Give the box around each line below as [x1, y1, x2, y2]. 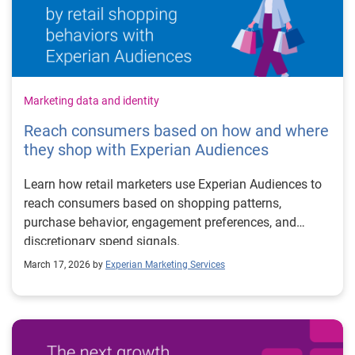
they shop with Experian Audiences [24, 140, 269, 159]
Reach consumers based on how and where [24, 121, 329, 140]
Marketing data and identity [24, 94, 159, 107]
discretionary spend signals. [24, 234, 180, 249]
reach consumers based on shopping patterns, [24, 196, 281, 211]
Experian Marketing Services [105, 259, 225, 270]
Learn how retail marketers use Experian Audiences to [24, 177, 322, 192]
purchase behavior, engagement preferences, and [24, 215, 296, 230]
